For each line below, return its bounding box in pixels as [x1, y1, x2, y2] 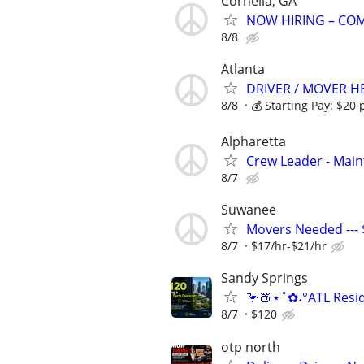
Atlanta [221, 59, 265, 78]
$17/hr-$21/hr [251, 238, 327, 254]
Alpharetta [221, 132, 286, 150]
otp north [221, 337, 280, 356]
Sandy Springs [221, 269, 308, 288]
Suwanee [221, 201, 276, 219]
